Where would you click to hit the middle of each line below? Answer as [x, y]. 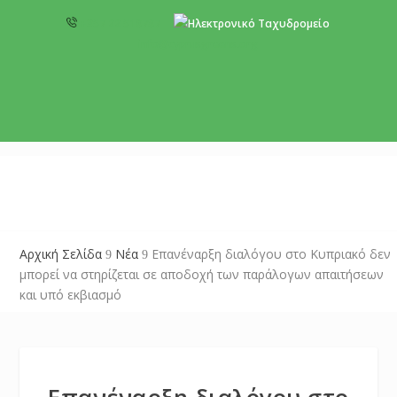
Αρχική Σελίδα [61, 254]
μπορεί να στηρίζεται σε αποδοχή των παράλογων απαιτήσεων [202, 274]
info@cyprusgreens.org [198, 44]
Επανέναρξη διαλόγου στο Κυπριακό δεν [272, 254]
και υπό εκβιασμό [71, 295]
